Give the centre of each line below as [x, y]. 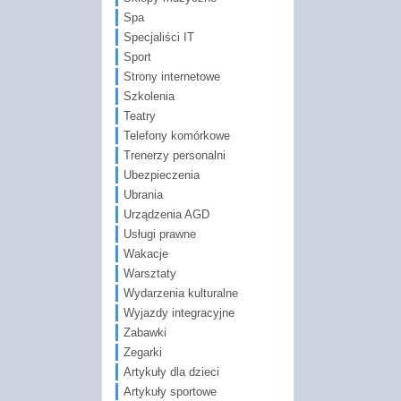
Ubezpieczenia [161, 175]
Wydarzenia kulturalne [180, 293]
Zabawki [145, 332]
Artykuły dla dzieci [171, 371]
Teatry [139, 115]
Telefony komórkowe [176, 135]
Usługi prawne [159, 234]
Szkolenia [149, 96]
